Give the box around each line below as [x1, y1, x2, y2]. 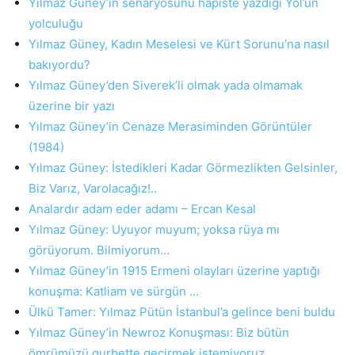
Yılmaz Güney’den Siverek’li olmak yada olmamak [29, 78, 303, 93]
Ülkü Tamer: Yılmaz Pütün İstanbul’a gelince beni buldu [29, 304, 335, 319]
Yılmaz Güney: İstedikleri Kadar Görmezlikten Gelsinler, [29, 160, 338, 175]
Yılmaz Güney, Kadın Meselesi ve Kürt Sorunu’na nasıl [29, 36, 330, 52]
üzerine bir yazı [29, 98, 115, 113]
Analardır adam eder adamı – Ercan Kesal [29, 201, 256, 216]
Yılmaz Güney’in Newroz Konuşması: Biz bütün [29, 325, 289, 340]
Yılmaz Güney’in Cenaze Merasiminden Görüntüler [29, 119, 312, 134]
